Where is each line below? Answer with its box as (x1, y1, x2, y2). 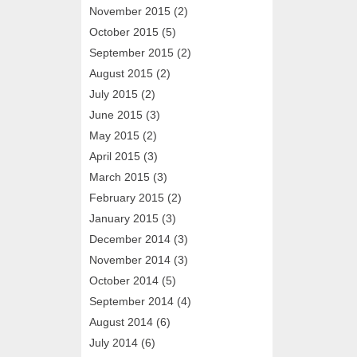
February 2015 (89, 190, 164, 204)
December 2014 (89, 232, 171, 245)
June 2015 (89, 108, 143, 121)
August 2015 (89, 66, 153, 80)
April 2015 (89, 149, 140, 163)
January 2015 (89, 211, 159, 225)
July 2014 (89, 335, 138, 349)
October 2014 (89, 273, 159, 287)
